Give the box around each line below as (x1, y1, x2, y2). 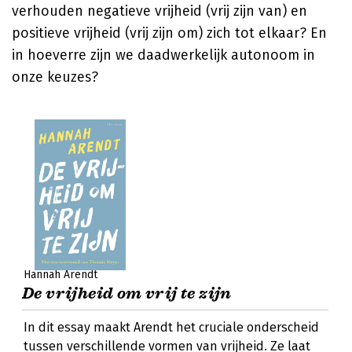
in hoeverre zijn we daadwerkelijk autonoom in (12, 46, 315, 64)
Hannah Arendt (24, 268, 97, 281)
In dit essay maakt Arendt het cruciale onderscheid (24, 320, 319, 335)
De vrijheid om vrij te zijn (22, 284, 232, 303)
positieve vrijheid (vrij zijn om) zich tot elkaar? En (12, 24, 327, 42)
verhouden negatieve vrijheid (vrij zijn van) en (12, 2, 307, 20)
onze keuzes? (12, 68, 98, 86)
